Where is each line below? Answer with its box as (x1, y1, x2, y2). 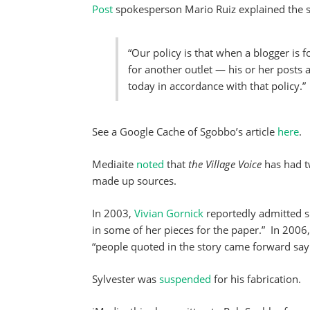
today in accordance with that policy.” (128, 79, 306, 93)
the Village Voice (185, 157, 262, 171)
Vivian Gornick (134, 206, 203, 220)
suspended (159, 272, 214, 286)
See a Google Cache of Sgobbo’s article (92, 125, 277, 138)
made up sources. (92, 174, 176, 188)
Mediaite (92, 157, 136, 171)
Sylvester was (92, 272, 159, 286)
